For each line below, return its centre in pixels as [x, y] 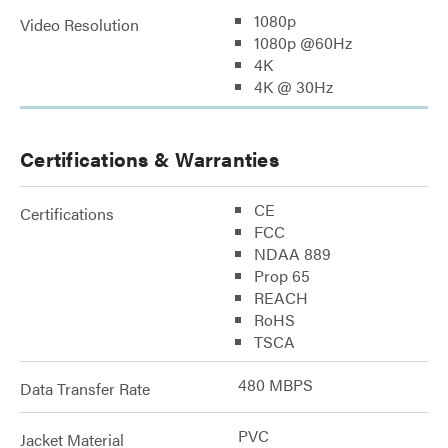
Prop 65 [282, 275]
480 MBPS [275, 384]
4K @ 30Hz [293, 86]
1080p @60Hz [303, 42]
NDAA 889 [292, 253]
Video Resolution [79, 24]
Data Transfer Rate [85, 388]
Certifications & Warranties [149, 158]
